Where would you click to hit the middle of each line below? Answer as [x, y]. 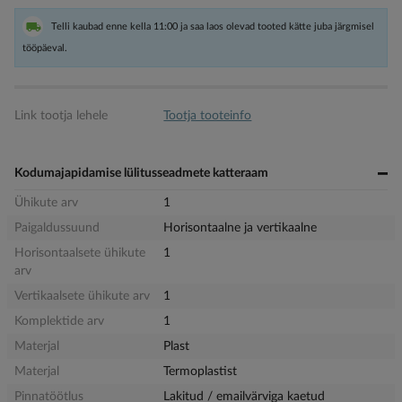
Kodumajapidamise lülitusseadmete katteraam [141, 173]
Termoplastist [201, 371]
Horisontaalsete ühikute [80, 253]
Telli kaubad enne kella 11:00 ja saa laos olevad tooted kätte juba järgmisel [213, 26]
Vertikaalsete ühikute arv [82, 296]
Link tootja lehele [61, 115]
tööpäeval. [45, 48]
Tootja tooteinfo [208, 115]
